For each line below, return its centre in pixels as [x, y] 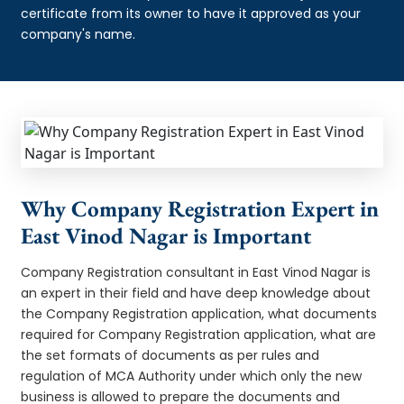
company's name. [78, 34]
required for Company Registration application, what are [199, 334]
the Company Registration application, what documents [199, 313]
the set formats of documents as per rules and [170, 355]
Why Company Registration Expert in [200, 208]
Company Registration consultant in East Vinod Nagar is [196, 272]
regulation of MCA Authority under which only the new [192, 376]
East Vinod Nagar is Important [166, 235]
